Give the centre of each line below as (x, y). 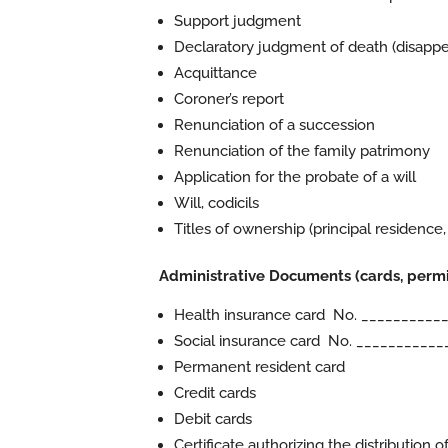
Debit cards (212, 419)
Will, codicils (216, 203)
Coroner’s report (228, 99)
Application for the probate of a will (294, 177)
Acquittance (215, 73)
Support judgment (237, 21)
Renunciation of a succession (274, 125)
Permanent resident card (259, 367)
